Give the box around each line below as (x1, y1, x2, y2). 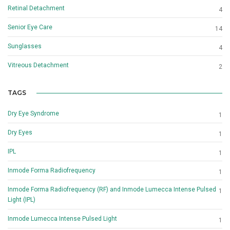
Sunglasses (8, 43, 42, 50)
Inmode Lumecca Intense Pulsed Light (8, 215, 117, 223)
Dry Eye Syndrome (8, 110, 59, 118)
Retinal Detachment (8, 5, 65, 12)
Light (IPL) (8, 196, 35, 204)
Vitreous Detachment (8, 62, 69, 69)
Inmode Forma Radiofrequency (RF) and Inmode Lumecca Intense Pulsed (8, 186, 216, 194)
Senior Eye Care (8, 24, 52, 31)
